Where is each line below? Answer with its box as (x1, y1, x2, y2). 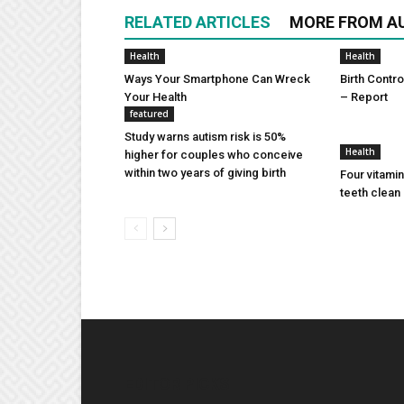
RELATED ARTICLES (124, 12, 271, 32)
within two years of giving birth (124, 165, 286, 179)
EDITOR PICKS (124, 373, 230, 393)
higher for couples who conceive (124, 147, 303, 161)
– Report (340, 89, 388, 104)
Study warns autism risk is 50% (124, 129, 286, 143)
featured (130, 106, 169, 120)
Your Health (124, 89, 187, 104)
